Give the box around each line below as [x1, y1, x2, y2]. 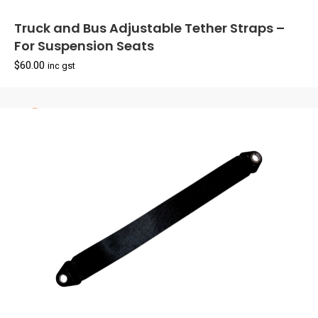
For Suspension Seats [14, 37, 154, 55]
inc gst [48, 60, 75, 73]
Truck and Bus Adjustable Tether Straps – [14, 19, 285, 38]
